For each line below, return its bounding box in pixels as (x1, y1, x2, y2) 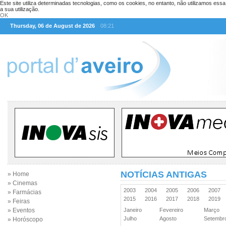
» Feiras (8, 198, 30, 205)
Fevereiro (159, 207, 186, 213)
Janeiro (124, 207, 145, 213)
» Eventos (8, 207, 35, 214)
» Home (8, 171, 29, 178)
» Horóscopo (8, 216, 43, 223)
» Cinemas (8, 180, 37, 187)
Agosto (159, 215, 180, 221)
